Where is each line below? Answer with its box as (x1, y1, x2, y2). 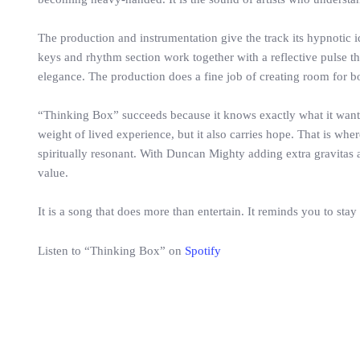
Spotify (185, 244, 221, 257)
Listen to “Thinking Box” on (38, 244, 185, 257)
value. (38, 166, 68, 179)
